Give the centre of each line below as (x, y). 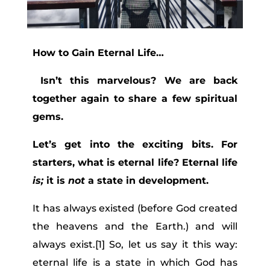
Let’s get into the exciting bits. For (135, 144)
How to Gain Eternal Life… (98, 52)
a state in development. (146, 180)
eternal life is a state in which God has (135, 262)
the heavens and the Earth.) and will (135, 226)
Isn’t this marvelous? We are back (135, 80)
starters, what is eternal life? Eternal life (135, 162)
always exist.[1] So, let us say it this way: (135, 244)
